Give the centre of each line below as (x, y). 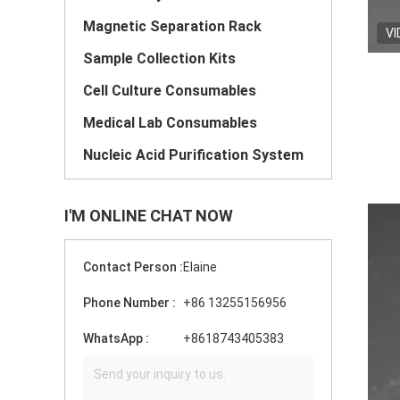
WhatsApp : (116, 338)
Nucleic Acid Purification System (193, 155)
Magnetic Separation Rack (172, 26)
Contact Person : (133, 267)
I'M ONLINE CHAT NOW (149, 216)
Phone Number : (129, 303)
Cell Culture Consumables (170, 91)
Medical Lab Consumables (170, 123)
